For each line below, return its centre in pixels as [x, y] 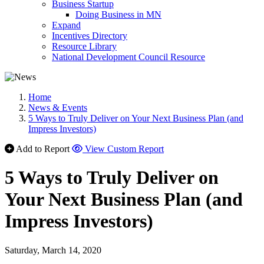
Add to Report [43, 149]
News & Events [58, 108]
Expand [66, 25]
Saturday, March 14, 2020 [53, 250]
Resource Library [84, 46]
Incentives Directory [90, 36]
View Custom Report [124, 149]
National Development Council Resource [128, 57]
